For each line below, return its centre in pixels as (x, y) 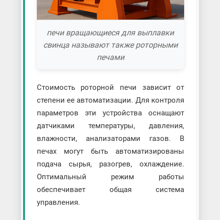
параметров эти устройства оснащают (110, 113)
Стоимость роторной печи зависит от (110, 88)
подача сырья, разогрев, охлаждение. (110, 164)
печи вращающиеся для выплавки (110, 32)
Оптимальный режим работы (110, 177)
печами (110, 57)
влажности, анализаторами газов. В (110, 139)
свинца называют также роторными (110, 45)
